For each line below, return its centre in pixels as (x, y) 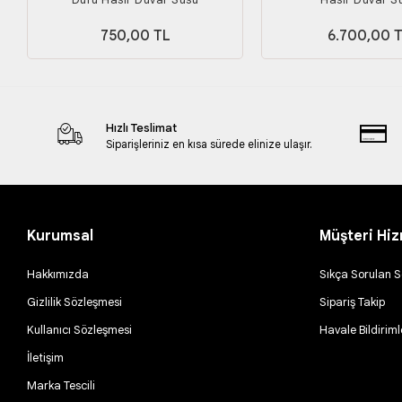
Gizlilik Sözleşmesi (75, 301)
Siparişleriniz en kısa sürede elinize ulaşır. (210, 144)
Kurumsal (61, 236)
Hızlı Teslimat (142, 127)
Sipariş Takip (353, 301)
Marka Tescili (61, 385)
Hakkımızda (58, 274)
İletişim (46, 357)
